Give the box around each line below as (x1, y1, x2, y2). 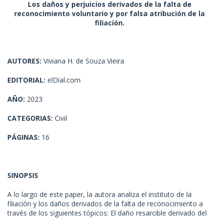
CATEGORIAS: (7, 113, 55, 123)
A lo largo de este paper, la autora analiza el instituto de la (7, 189, 192, 199)
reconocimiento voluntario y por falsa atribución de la (14, 8, 205, 18)
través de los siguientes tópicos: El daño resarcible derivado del (7, 208, 207, 218)
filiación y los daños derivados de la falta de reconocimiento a (7, 198, 203, 208)
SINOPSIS (7, 170, 38, 180)
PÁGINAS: (7, 132, 40, 142)
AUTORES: (7, 56, 42, 66)
